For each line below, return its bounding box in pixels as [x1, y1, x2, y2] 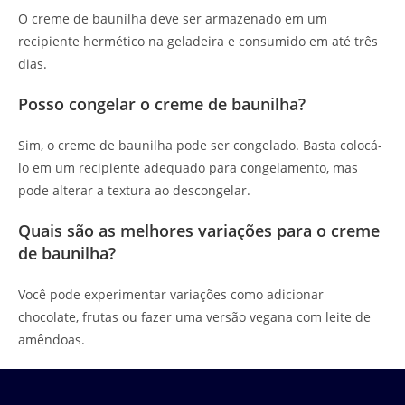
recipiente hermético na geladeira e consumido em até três [18, 33, 378, 51]
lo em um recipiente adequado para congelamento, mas [18, 159, 358, 177]
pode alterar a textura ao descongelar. [18, 182, 250, 200]
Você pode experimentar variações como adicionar [18, 286, 324, 304]
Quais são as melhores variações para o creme [18, 220, 380, 242]
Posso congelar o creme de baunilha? [18, 93, 306, 116]
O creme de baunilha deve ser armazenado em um [18, 10, 327, 28]
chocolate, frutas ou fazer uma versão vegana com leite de [18, 308, 371, 326]
